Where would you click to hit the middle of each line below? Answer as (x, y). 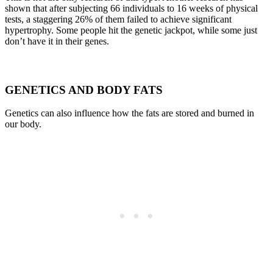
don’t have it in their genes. (57, 41)
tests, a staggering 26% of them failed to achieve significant (118, 19)
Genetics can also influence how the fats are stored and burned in (129, 113)
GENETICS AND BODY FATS (84, 90)
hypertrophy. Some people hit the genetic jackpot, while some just (131, 30)
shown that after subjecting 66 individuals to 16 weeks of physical (131, 9)
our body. (23, 124)
